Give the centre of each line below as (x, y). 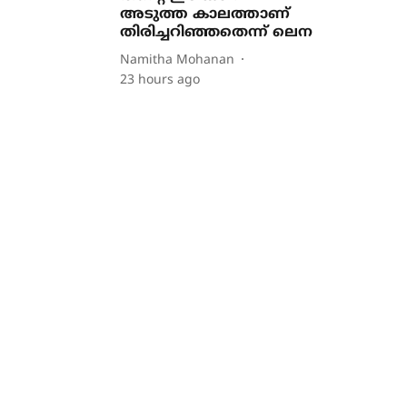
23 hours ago (160, 80)
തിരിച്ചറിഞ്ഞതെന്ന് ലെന (217, 33)
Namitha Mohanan (178, 60)
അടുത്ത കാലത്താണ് (205, 15)
